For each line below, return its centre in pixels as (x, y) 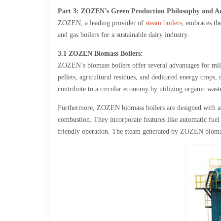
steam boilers (164, 23)
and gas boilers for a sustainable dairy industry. (123, 35)
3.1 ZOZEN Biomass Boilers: (100, 54)
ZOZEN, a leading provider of (102, 23)
